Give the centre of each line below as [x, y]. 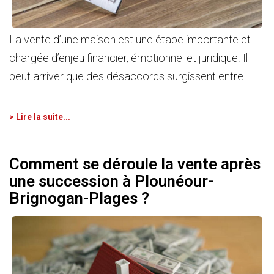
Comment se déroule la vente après [135, 164]
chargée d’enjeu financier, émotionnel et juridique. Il [128, 57]
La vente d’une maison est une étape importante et [130, 39]
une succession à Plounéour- [111, 181]
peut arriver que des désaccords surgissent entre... [130, 76]
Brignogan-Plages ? [79, 198]
